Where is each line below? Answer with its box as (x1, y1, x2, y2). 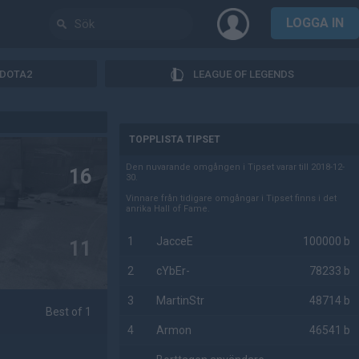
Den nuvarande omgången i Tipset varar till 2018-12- (126, 162, 345, 172)
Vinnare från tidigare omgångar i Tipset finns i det (126, 193, 337, 204)
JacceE (156, 235, 194, 248)
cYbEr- (156, 264, 191, 277)
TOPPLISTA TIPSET (129, 134, 221, 145)
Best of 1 (46, 305, 92, 318)
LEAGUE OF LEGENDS (193, 67, 294, 80)
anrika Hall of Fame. (126, 204, 211, 214)
